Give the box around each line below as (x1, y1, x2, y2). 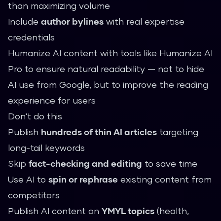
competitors (8, 189, 60, 200)
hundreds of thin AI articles (41, 126, 157, 137)
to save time (142, 158, 197, 169)
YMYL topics (102, 205, 154, 216)
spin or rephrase (48, 174, 118, 184)
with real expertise (104, 16, 184, 27)
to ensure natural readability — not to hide (22, 63, 204, 74)
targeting (157, 126, 198, 137)
